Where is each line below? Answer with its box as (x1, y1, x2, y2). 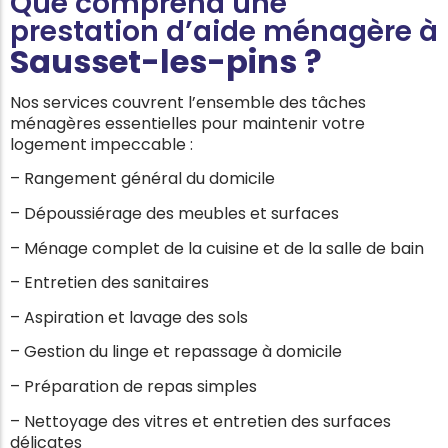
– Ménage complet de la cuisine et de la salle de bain (10, 236, 424, 260)
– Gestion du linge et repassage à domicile (10, 340, 342, 364)
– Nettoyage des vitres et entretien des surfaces (10, 409, 391, 433)
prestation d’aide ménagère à (10, 12, 438, 52)
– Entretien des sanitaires (10, 271, 209, 295)
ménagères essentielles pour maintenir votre (10, 111, 365, 135)
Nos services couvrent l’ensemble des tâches (10, 90, 366, 114)
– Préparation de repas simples (10, 375, 257, 398)
